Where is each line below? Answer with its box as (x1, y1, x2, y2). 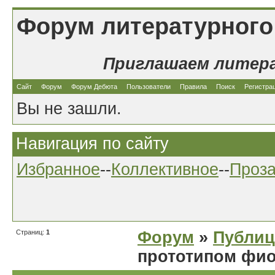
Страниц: (16, 228, 46, 236)
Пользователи (126, 83, 171, 90)
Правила (180, 83, 207, 90)
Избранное (17, 160, 100, 179)
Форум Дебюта (71, 83, 119, 90)
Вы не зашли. (17, 99, 122, 118)
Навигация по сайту (16, 134, 169, 153)
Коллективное (111, 160, 219, 179)
